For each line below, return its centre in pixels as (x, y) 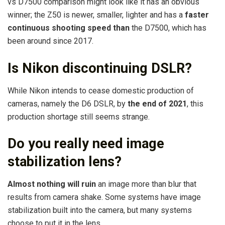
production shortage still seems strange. (79, 117)
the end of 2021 (157, 103)
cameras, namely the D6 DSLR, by (68, 103)
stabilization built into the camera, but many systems (100, 210)
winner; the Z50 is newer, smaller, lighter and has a (96, 15)
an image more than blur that (146, 184)
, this (195, 103)
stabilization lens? (65, 162)
